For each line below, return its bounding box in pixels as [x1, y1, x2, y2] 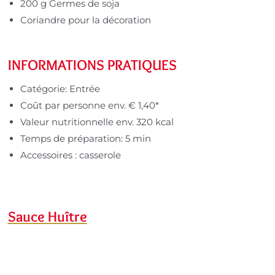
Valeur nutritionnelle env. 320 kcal [20, 115, 174, 128]
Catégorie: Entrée [20, 82, 100, 95]
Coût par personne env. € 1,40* [20, 99, 159, 111]
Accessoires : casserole [20, 149, 121, 161]
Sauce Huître [7, 207, 87, 225]
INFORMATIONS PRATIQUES [7, 55, 177, 74]
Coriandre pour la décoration [20, 14, 151, 26]
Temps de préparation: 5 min [20, 132, 151, 144]
